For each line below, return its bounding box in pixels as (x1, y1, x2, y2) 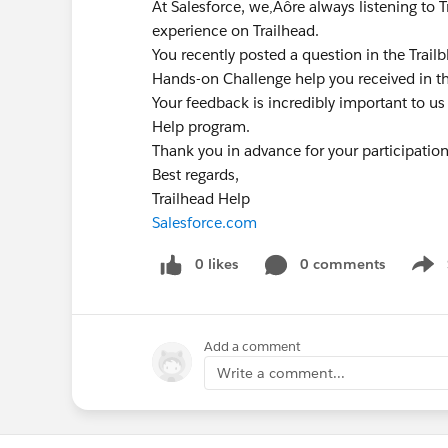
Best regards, (152, 165, 239, 184)
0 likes (195, 255, 238, 273)
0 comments (300, 255, 385, 273)
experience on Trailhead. (152, 21, 319, 40)
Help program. (152, 117, 250, 136)
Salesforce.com (152, 213, 257, 232)
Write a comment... (217, 363, 345, 382)
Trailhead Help (152, 189, 250, 208)
